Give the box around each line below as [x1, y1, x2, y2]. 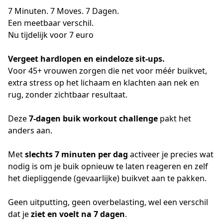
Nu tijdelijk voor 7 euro [8, 29, 94, 40]
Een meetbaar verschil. [8, 17, 94, 28]
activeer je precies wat [128, 149, 214, 160]
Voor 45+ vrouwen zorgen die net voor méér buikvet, [8, 65, 207, 76]
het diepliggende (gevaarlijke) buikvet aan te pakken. [8, 173, 207, 184]
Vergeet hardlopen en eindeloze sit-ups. [8, 53, 165, 64]
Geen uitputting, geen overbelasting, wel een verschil [8, 197, 208, 208]
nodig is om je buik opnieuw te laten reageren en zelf [8, 161, 208, 172]
